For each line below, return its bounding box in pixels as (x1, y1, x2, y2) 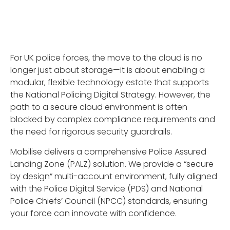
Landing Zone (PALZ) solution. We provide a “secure (10, 158, 214, 170)
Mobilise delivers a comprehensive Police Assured (10, 145, 206, 158)
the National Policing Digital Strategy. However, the (10, 89, 210, 101)
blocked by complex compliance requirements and (10, 113, 215, 126)
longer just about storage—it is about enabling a (10, 64, 205, 76)
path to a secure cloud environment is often (10, 101, 187, 113)
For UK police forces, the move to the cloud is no (10, 52, 202, 64)
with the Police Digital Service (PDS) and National (10, 182, 203, 195)
